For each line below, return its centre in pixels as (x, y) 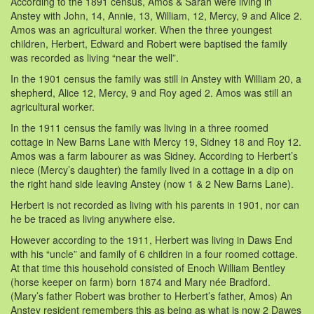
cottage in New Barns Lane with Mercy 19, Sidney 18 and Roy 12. (156, 141)
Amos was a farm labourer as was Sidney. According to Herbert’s (154, 155)
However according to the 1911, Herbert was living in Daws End (151, 239)
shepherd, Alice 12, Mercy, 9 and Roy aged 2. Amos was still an (151, 92)
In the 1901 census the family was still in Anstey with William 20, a (156, 78)
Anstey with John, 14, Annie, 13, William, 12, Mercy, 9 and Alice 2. (156, 15)
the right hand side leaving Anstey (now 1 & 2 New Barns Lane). (152, 183)
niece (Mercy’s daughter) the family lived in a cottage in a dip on (152, 169)
